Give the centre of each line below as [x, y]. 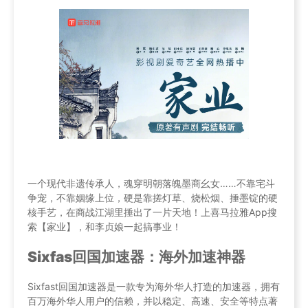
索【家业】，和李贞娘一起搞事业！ [104, 227]
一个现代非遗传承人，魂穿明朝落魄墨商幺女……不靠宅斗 [151, 184]
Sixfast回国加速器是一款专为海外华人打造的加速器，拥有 [154, 287]
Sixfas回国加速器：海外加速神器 [136, 256]
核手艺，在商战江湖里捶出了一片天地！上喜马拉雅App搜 [152, 212]
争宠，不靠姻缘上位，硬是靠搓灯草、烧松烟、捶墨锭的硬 [153, 198]
